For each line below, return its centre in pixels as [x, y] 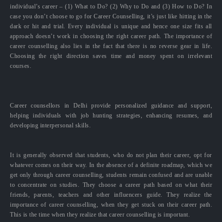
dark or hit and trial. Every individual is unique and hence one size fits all [111, 26]
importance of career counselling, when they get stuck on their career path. [111, 204]
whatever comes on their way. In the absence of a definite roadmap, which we [111, 165]
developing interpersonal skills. [50, 125]
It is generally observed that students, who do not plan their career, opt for [111, 155]
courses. [21, 66]
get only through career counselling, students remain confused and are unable [111, 175]
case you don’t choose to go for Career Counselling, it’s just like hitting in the [111, 16]
